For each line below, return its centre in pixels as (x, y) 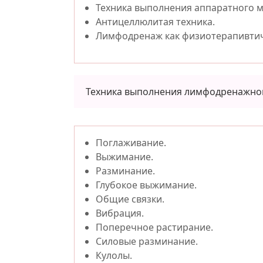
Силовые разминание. (147, 241)
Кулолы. (114, 255)
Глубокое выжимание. (146, 185)
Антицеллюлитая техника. (155, 22)
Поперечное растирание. (154, 227)
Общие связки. (130, 199)
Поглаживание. (131, 143)
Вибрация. (120, 213)
